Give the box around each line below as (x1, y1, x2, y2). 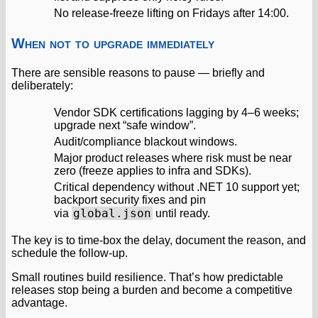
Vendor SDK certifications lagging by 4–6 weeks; (54, 106, 299, 119)
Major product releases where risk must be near (54, 151, 292, 164)
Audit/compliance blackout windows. (54, 135, 237, 148)
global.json (73, 206, 151, 220)
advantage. (11, 296, 67, 309)
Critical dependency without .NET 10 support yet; (54, 180, 300, 193)
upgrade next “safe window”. (54, 119, 196, 131)
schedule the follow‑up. (11, 246, 128, 259)
